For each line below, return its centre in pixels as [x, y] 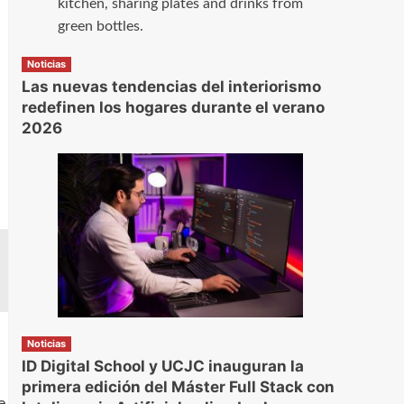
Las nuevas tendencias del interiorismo [171, 87]
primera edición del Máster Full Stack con [178, 386]
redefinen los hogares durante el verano [173, 108]
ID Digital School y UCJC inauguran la [162, 366]
